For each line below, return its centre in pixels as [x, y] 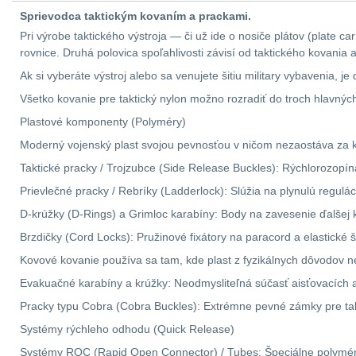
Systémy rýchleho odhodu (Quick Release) [127, 329]
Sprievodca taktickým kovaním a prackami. [135, 16]
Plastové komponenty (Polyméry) [103, 122]
